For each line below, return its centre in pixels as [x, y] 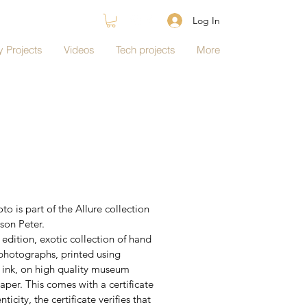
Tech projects [146, 50]
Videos [79, 50]
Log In [206, 20]
